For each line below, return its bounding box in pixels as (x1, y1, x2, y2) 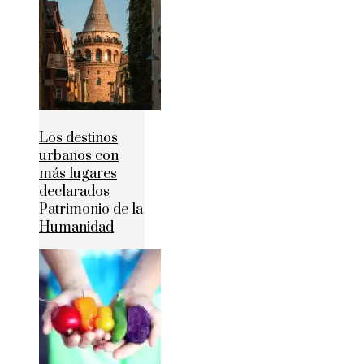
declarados (39, 183, 110, 201)
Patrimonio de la (39, 201, 143, 219)
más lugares (39, 165, 117, 184)
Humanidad (39, 219, 114, 237)
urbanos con (39, 147, 119, 166)
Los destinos (39, 129, 118, 148)
